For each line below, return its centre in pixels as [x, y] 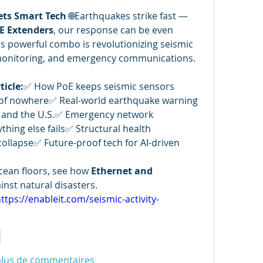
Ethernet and [122, 171]
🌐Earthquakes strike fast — [127, 16]
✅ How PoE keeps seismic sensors [99, 86]
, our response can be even [113, 30]
